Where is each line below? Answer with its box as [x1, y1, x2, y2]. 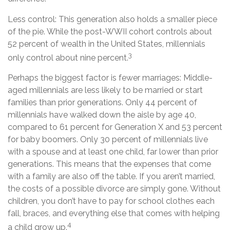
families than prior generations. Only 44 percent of [8, 97, 197, 107]
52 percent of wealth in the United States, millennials [8, 39, 205, 49]
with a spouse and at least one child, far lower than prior [8, 146, 218, 157]
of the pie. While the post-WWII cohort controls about [8, 26, 212, 36]
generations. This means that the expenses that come [8, 159, 211, 169]
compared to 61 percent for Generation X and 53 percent [8, 122, 222, 132]
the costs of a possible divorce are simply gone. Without [8, 183, 221, 194]
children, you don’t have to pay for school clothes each [8, 196, 215, 206]
